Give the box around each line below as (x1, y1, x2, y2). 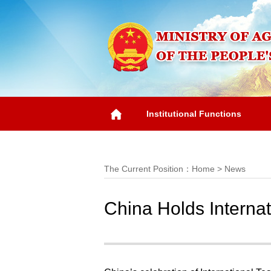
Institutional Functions (146, 109, 241, 119)
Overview (124, 143, 162, 152)
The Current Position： (104, 164, 192, 174)
